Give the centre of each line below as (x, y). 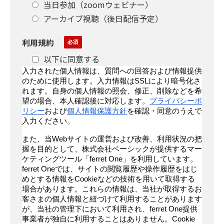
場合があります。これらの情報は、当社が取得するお (112, 189)
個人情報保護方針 (97, 111)
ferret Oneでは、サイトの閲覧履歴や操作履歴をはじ (110, 169)
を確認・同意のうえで (164, 111)
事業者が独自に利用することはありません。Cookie (108, 219)
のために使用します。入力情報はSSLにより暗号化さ (111, 81)
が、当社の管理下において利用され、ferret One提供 (110, 209)
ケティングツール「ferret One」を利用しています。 (110, 159)
